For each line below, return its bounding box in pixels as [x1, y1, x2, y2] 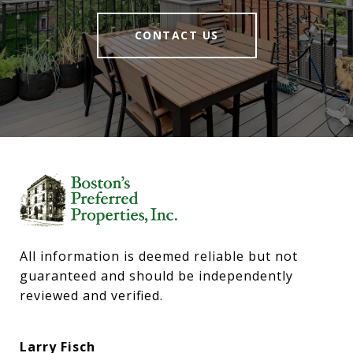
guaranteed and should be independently [20, 267, 293, 285]
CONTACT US [134, 27, 219, 43]
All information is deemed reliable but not [20, 247, 298, 266]
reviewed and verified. [20, 287, 163, 305]
